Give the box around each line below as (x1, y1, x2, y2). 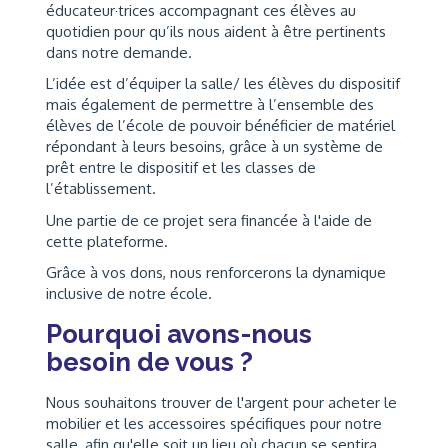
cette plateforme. (46, 231, 168, 251)
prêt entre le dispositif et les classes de (46, 158, 316, 177)
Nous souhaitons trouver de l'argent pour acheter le (46, 393, 397, 412)
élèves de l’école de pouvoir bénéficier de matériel (46, 116, 395, 135)
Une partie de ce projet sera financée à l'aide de (46, 210, 372, 230)
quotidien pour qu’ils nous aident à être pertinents (46, 21, 386, 41)
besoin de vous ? (46, 347, 253, 377)
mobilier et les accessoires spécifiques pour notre (46, 414, 382, 433)
